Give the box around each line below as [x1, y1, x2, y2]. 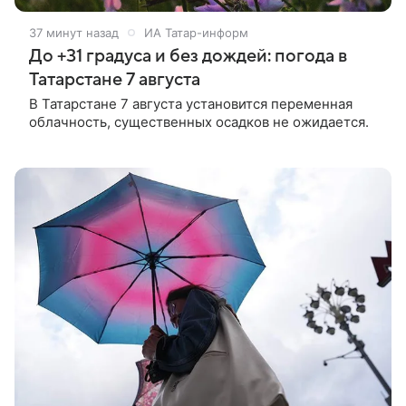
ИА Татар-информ [144, 24, 248, 40]
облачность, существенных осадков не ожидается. [29, 112, 369, 130]
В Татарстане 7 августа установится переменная [29, 94, 353, 112]
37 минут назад [29, 24, 119, 40]
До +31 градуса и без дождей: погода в [29, 45, 347, 66]
